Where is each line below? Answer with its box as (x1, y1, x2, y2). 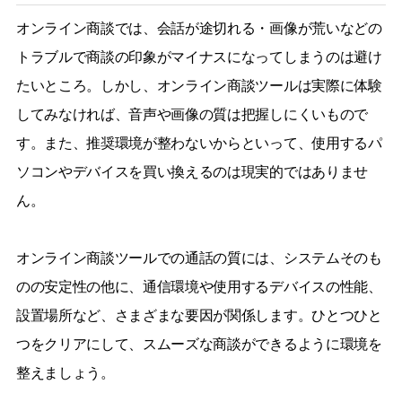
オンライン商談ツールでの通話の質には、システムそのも (15, 249, 382, 266)
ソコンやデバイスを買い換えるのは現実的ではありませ (15, 163, 368, 179)
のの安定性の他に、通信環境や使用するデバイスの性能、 (15, 278, 382, 294)
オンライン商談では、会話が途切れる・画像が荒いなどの (15, 20, 382, 36)
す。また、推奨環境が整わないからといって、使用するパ (15, 135, 382, 151)
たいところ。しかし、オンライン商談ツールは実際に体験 (15, 77, 382, 93)
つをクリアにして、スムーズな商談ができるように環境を (15, 336, 382, 352)
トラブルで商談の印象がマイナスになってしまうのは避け (15, 48, 382, 65)
